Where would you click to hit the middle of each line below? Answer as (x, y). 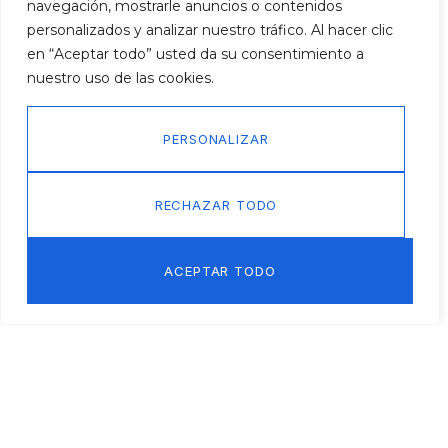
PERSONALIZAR (216, 139)
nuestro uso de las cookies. (120, 78)
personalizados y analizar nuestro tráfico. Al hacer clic (210, 30)
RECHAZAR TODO (216, 205)
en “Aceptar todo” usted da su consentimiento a (195, 54)
